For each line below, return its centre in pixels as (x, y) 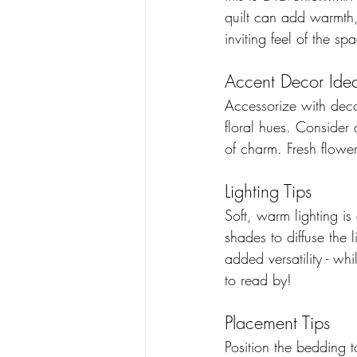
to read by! (258, 279)
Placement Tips (280, 322)
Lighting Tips (268, 191)
